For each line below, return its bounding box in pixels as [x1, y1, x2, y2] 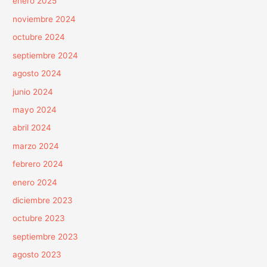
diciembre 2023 [13, 195, 73, 205]
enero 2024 [13, 177, 58, 187]
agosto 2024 [13, 69, 62, 79]
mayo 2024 [13, 104, 57, 114]
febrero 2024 [13, 159, 64, 169]
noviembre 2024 [13, 14, 76, 24]
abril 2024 [13, 123, 52, 133]
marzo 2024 [13, 141, 60, 151]
